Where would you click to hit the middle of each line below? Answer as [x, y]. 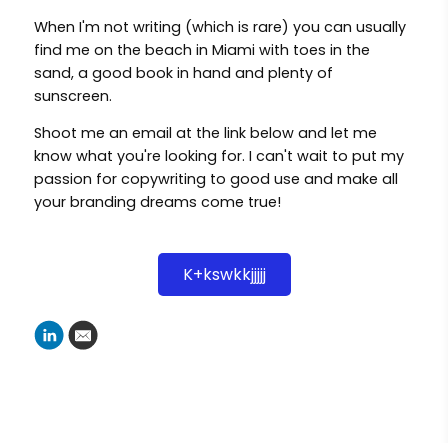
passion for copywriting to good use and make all [215, 179]
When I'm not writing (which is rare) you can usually [219, 26]
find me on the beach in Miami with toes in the [201, 49]
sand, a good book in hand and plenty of [183, 72]
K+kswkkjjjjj [224, 274]
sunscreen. [72, 95]
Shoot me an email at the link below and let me [205, 133]
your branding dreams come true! [159, 202]
